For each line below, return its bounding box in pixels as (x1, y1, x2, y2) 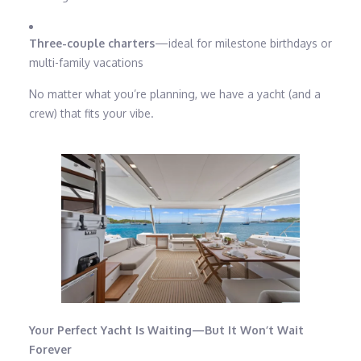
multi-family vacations (28, 56, 143, 70)
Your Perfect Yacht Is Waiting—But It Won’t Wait (28, 323, 304, 338)
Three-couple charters (28, 36, 155, 51)
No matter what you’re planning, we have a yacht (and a (28, 87, 321, 102)
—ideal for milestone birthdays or (154, 36, 332, 51)
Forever (28, 342, 72, 357)
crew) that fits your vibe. (28, 106, 154, 121)
